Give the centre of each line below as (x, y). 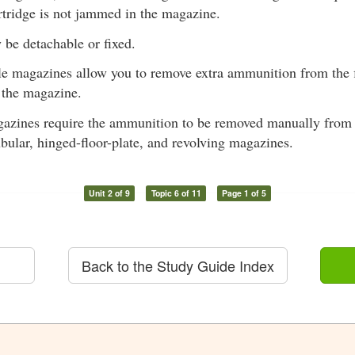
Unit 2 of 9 (109, 193)
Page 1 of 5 (244, 193)
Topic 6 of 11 (176, 193)
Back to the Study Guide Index (177, 265)
